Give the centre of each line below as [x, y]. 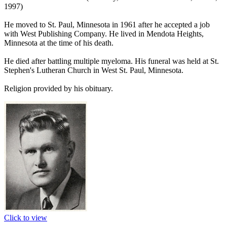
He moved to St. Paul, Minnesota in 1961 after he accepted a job [107, 24]
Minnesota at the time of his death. [59, 43]
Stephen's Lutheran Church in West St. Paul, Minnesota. [94, 70]
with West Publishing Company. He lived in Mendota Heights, [104, 33]
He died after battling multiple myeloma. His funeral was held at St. [111, 61]
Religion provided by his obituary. [59, 88]
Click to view [26, 217]
